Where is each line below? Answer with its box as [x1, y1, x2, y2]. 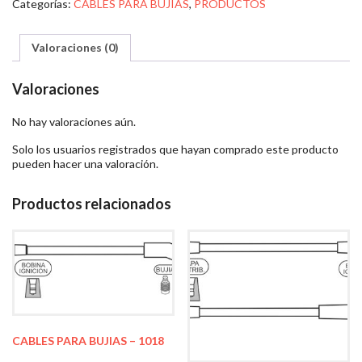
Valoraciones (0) [32, 40, 119, 54]
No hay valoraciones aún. [12, 115, 136, 129]
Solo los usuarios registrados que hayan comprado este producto [12, 142, 339, 157]
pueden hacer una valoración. [12, 157, 158, 171]
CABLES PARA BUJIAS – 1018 [12, 334, 164, 348]
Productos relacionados [12, 195, 171, 213]
